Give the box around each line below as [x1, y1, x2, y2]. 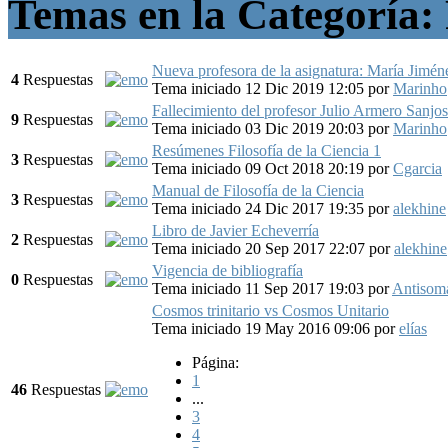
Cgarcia [393, 159, 442, 177]
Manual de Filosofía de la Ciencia [152, 181, 364, 199]
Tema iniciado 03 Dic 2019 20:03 [152, 119, 368, 137]
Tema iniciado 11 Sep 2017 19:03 [152, 279, 368, 297]
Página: [192, 353, 239, 371]
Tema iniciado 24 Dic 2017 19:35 [152, 199, 368, 217]
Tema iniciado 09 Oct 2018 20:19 [152, 159, 368, 177]
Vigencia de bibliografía [152, 261, 303, 279]
